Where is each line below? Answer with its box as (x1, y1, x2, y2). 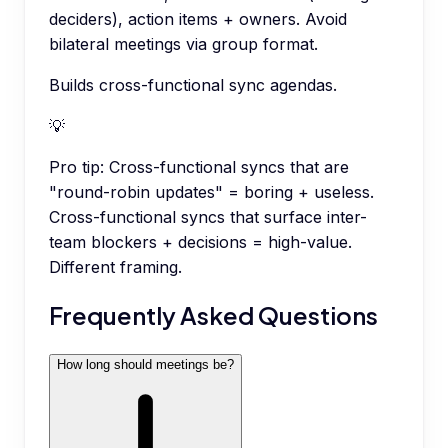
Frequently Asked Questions (49, 300, 378, 331)
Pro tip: (49, 157, 104, 178)
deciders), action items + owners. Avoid (49, 9, 347, 30)
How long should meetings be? (57, 357, 234, 373)
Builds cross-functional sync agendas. (49, 75, 337, 96)
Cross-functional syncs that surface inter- (49, 207, 367, 228)
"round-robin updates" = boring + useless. (49, 182, 374, 203)
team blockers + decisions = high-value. (49, 232, 352, 253)
